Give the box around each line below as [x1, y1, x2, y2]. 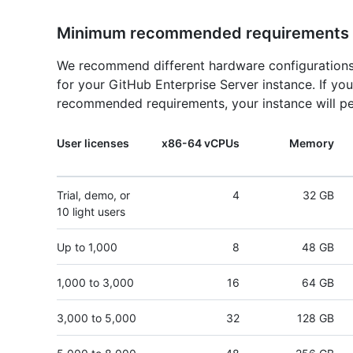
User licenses [57, 136, 129, 150]
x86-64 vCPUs [162, 136, 240, 150]
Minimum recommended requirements [57, 24, 349, 43]
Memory [289, 136, 334, 150]
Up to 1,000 [57, 240, 117, 255]
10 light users [57, 205, 125, 219]
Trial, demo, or [57, 188, 130, 203]
